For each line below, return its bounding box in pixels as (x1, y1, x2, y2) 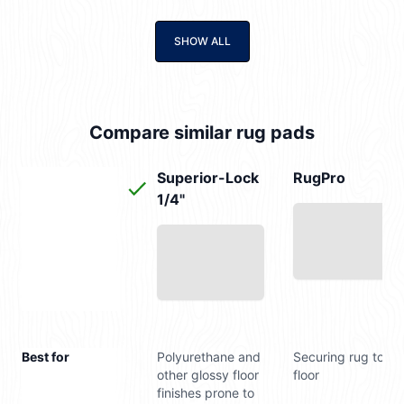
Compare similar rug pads (89, 122, 315, 144)
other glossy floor (157, 366, 260, 382)
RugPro (292, 169, 345, 188)
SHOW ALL (173, 34, 231, 49)
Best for (22, 348, 69, 364)
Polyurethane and (157, 348, 262, 364)
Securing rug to (292, 348, 384, 364)
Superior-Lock (157, 169, 260, 188)
